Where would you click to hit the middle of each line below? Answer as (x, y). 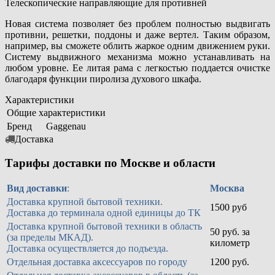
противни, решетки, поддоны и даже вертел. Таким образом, (137, 34)
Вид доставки (37, 188)
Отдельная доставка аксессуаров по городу (97, 262)
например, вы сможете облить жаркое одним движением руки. (137, 45)
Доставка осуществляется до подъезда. (87, 249)
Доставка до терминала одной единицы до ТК (104, 213)
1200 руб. (230, 262)
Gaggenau (66, 126)
